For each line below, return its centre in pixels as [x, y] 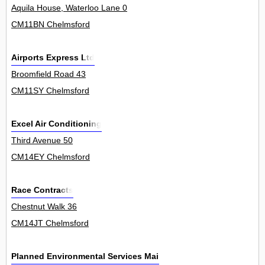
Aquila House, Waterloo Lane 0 [69, 8]
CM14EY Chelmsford [51, 157]
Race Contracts [42, 190]
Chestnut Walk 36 [44, 207]
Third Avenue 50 [42, 140]
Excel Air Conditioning [56, 124]
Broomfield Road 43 [49, 74]
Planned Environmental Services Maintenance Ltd [112, 256]
